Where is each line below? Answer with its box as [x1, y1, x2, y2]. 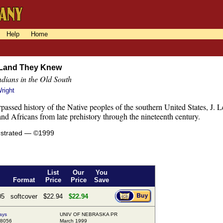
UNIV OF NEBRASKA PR [60, 212, 117, 218]
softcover [10, 193, 37, 201]
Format [13, 176, 35, 184]
